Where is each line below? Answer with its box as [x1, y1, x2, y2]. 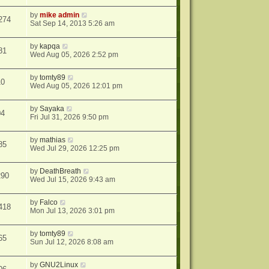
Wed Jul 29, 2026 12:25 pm [30, 144, 120, 153]
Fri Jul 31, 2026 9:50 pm [30, 113, 109, 121]
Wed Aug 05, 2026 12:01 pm [30, 82, 123, 90]
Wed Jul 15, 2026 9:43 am [30, 175, 116, 184]
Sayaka [40, 104, 65, 113]
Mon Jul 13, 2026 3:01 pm [30, 207, 115, 215]
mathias [40, 136, 66, 144]
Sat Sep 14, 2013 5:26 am [30, 19, 115, 28]
